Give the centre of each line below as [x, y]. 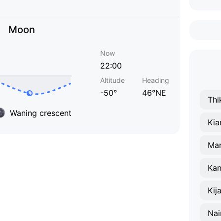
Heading [156, 80]
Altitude [112, 80]
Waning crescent [41, 113]
